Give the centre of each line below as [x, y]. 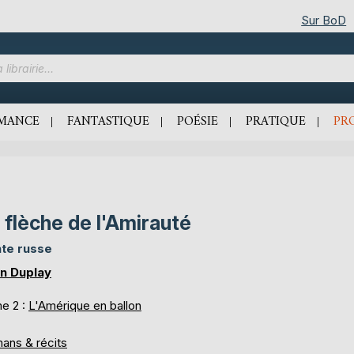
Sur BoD [324, 20]
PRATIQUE [276, 122]
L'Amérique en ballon [85, 305]
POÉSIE [198, 122]
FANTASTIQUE [108, 122]
